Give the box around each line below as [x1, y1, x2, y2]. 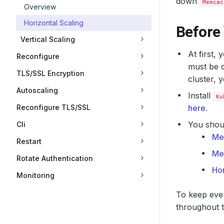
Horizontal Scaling [24, 18, 83, 27]
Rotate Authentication [16, 154, 93, 162]
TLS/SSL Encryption [16, 69, 84, 77]
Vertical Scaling [20, 35, 75, 43]
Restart [16, 137, 41, 145]
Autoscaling [16, 86, 58, 94]
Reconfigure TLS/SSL [16, 103, 90, 111]
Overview [24, 2, 56, 11]
